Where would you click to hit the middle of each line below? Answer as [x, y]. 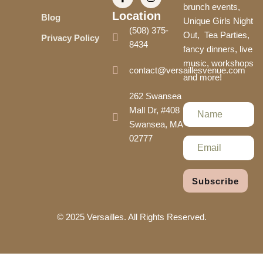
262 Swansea [156, 96]
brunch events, [211, 7]
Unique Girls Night [218, 21]
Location [136, 16]
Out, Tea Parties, [216, 35]
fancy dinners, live [218, 49]
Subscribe [215, 181]
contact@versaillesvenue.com [188, 70]
